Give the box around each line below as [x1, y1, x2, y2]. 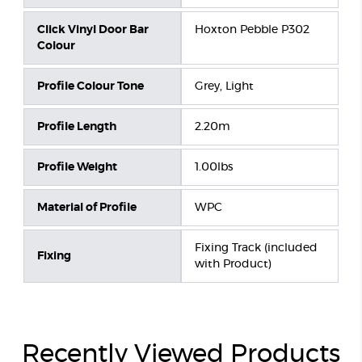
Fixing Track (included [195, 242, 318, 255]
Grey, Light [195, 81, 254, 93]
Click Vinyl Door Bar [36, 24, 149, 36]
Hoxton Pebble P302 [195, 24, 309, 36]
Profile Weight [36, 162, 117, 174]
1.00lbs [195, 162, 233, 174]
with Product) [195, 259, 271, 271]
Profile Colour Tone [36, 81, 144, 93]
